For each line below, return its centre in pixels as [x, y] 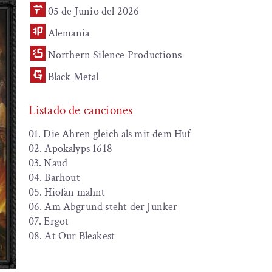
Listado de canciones [80, 110]
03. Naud [49, 163]
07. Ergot [49, 221]
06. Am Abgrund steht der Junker [103, 207]
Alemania [69, 33]
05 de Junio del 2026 [93, 11]
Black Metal [73, 77]
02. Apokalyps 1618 [72, 148]
